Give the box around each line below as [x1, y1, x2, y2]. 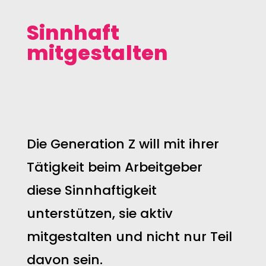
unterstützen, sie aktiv [26, 204, 173, 223]
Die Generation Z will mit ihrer [26, 135, 219, 153]
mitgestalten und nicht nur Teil [26, 227, 232, 246]
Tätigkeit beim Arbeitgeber [26, 158, 202, 176]
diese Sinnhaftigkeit [26, 181, 157, 199]
